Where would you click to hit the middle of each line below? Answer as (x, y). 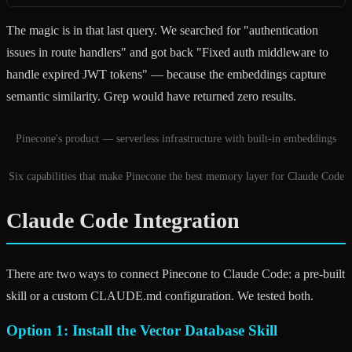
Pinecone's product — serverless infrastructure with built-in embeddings (176, 139)
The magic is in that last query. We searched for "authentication (162, 31)
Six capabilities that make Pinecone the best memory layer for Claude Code (176, 177)
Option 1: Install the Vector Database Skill (142, 330)
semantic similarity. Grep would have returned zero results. (151, 97)
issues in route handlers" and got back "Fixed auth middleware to (167, 53)
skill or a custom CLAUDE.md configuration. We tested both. (160, 296)
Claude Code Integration (123, 221)
